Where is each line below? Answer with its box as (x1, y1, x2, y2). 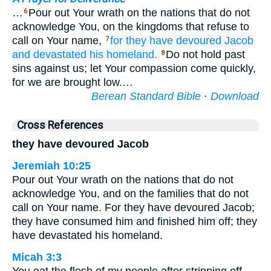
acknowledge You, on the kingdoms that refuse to (12, 21, 249, 33)
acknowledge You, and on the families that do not (12, 188, 249, 200)
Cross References (17, 119, 103, 131)
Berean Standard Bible (91, 90, 201, 102)
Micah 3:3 (12, 251, 62, 263)
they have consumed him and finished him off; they (12, 215, 257, 227)
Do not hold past (166, 48, 245, 60)
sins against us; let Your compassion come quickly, (12, 62, 256, 74)
